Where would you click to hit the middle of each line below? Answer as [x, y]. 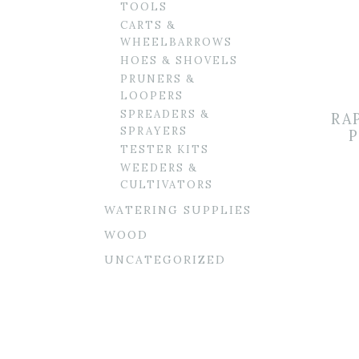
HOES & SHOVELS [179, 61]
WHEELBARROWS [176, 42]
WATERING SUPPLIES [178, 210]
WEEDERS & [159, 168]
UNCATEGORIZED [165, 260]
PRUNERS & [158, 79]
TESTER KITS [165, 149]
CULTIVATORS [167, 185]
